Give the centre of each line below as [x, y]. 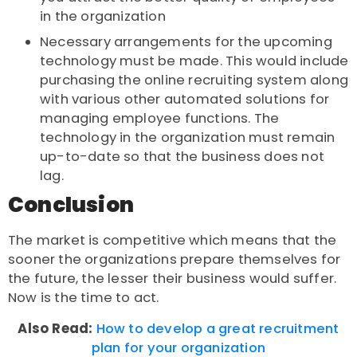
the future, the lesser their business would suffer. [173, 279]
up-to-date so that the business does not [182, 157]
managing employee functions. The [160, 119]
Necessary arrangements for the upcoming [186, 42]
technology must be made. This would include [194, 61]
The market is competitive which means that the [173, 241]
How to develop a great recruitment [218, 329]
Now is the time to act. [84, 298]
